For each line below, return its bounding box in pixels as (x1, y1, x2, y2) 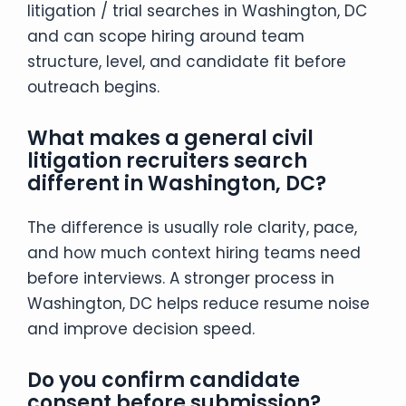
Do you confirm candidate (27, 365, 300, 394)
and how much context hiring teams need (27, 241, 361, 264)
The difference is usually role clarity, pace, (27, 216, 357, 238)
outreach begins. (27, 75, 159, 98)
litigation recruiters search (27, 146, 307, 175)
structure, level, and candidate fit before (27, 50, 346, 72)
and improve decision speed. (27, 317, 255, 340)
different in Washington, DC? (27, 169, 326, 198)
